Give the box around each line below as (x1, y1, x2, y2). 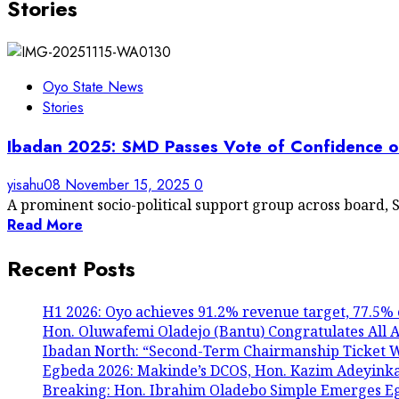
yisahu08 (7, 175, 65, 196)
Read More (7, 215, 83, 236)
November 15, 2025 (65, 175, 194, 196)
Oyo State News (43, 76, 143, 97)
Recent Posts (7, 253, 135, 285)
